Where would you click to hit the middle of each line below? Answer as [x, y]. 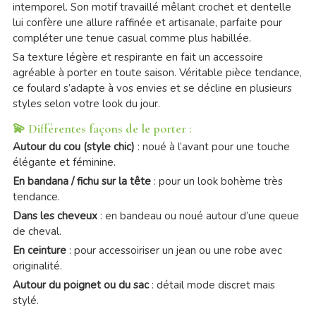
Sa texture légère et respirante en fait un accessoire [138, 57]
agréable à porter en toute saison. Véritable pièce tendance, [157, 73]
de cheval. [37, 232]
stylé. [25, 301]
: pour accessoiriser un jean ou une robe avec [174, 251]
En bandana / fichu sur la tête [81, 182]
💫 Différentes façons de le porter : [102, 129]
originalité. [37, 266]
